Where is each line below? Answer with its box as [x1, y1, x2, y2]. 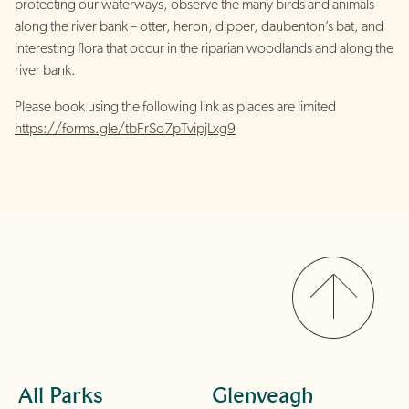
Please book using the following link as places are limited [15, 100, 336, 115]
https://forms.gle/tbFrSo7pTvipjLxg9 [15, 121, 236, 137]
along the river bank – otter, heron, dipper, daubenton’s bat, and [15, 19, 383, 35]
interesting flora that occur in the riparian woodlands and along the [15, 41, 393, 57]
